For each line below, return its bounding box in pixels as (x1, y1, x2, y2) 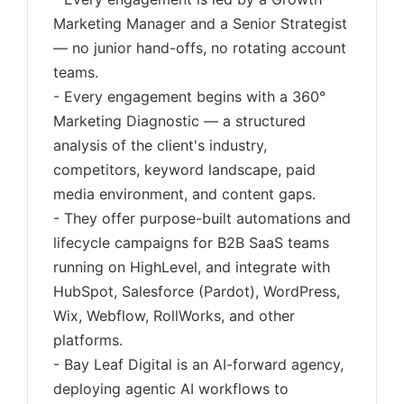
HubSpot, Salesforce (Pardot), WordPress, (53, 282, 340, 300)
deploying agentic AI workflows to (53, 380, 289, 398)
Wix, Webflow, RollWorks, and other (53, 307, 295, 325)
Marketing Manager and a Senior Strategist (53, 14, 347, 32)
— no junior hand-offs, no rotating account (53, 39, 346, 57)
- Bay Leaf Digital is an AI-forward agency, (53, 355, 344, 373)
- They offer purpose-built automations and (53, 209, 351, 227)
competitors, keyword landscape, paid (53, 161, 316, 179)
